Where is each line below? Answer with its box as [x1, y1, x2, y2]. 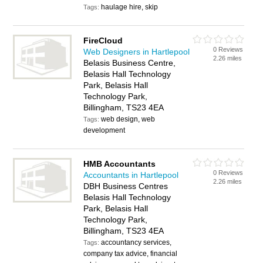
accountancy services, [101, 238, 172, 247]
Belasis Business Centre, [83, 58, 176, 68]
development [83, 126, 126, 134]
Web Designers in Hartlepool [83, 47, 190, 56]
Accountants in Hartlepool [83, 170, 179, 180]
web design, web [101, 115, 156, 123]
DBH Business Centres [83, 181, 168, 191]
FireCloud [83, 36, 123, 45]
